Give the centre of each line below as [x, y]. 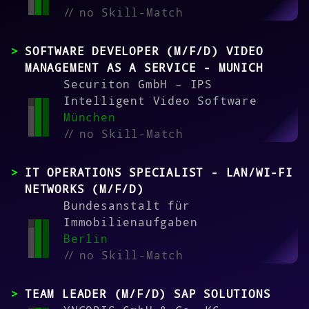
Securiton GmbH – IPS [138, 84]
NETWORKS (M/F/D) [84, 189]
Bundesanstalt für [127, 206]
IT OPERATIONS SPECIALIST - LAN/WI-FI [159, 173]
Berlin [86, 239]
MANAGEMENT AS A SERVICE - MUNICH [144, 68]
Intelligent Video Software [160, 101]
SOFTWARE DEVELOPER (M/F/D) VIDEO [144, 51]
